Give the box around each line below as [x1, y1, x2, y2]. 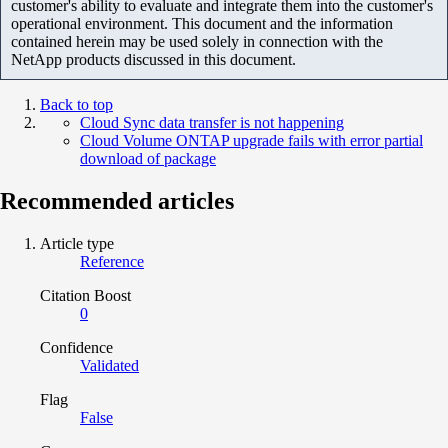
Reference [80, 252, 144, 270]
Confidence [40, 338, 113, 356]
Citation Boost [40, 286, 131, 304]
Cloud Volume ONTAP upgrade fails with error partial [80, 131, 423, 149]
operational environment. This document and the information [11, 14, 393, 32]
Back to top [40, 95, 113, 113]
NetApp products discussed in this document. [11, 50, 296, 68]
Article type [40, 234, 114, 252]
